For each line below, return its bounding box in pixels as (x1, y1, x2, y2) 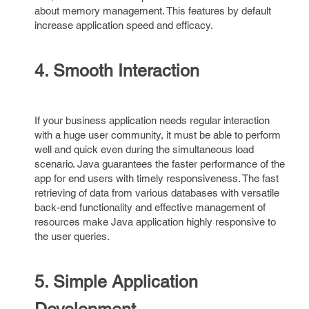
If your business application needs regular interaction (34, 114, 270, 126)
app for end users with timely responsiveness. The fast (34, 172, 279, 184)
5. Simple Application (34, 272, 198, 292)
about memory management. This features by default (34, 5, 271, 17)
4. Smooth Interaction (34, 61, 199, 81)
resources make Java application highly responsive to (34, 216, 276, 228)
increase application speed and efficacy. (34, 19, 213, 31)
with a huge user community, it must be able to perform (34, 129, 281, 141)
